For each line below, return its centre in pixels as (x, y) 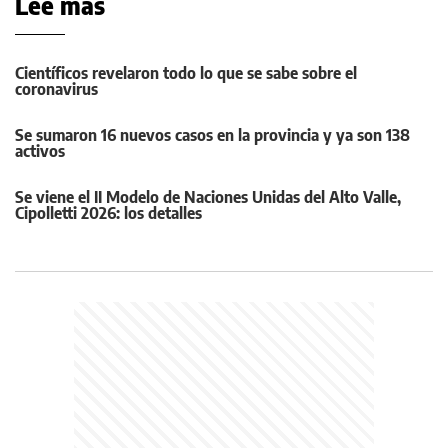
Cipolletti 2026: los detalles (108, 212)
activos (42, 150)
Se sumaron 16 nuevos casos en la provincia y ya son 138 (212, 134)
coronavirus (56, 88)
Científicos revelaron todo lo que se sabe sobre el (186, 72)
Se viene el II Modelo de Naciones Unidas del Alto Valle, (208, 196)
